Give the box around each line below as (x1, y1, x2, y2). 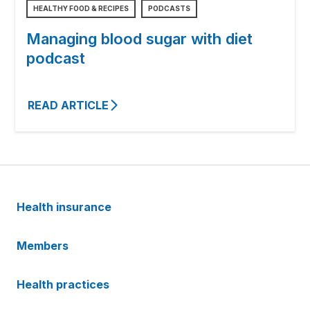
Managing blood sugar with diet (26, 30, 253, 48)
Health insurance (17, 200, 114, 215)
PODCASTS (148, 4, 190, 13)
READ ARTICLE (28, 98, 109, 113)
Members (17, 239, 71, 253)
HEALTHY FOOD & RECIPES (33, 4, 129, 13)
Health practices (17, 277, 112, 292)
